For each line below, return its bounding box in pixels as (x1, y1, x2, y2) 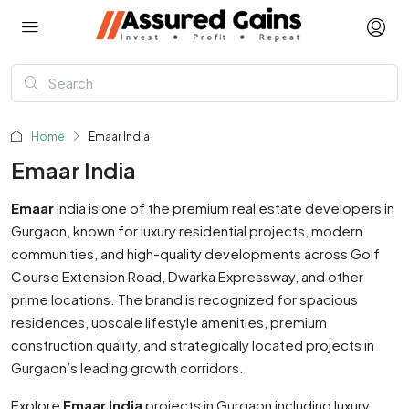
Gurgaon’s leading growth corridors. (11, 359, 244, 376)
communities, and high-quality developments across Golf (11, 245, 380, 262)
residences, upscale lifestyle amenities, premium (11, 313, 327, 330)
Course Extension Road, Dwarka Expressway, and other (11, 267, 363, 285)
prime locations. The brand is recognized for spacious (11, 290, 358, 308)
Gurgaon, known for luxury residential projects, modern (11, 222, 362, 239)
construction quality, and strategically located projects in (11, 336, 374, 353)
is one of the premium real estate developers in (86, 199, 394, 216)
